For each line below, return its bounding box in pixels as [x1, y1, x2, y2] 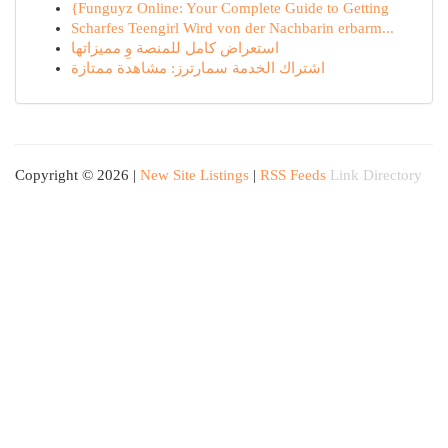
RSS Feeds [260, 167, 326, 183]
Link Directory [330, 167, 422, 183]
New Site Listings [140, 167, 249, 183]
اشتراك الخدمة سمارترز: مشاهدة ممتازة [71, 60, 325, 76]
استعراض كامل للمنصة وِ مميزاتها [71, 40, 279, 56]
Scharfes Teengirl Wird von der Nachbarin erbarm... [71, 20, 394, 36]
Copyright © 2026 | [15, 167, 140, 183]
